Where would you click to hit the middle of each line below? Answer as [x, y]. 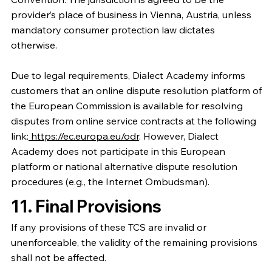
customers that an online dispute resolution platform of [136, 90]
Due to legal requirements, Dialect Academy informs [128, 75]
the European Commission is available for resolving [127, 105]
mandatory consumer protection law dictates [113, 29]
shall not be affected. [58, 257]
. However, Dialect [178, 136]
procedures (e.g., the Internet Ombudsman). [110, 181]
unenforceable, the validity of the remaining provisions [134, 242]
